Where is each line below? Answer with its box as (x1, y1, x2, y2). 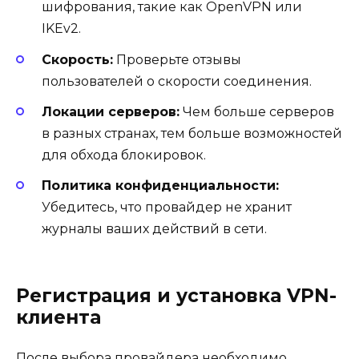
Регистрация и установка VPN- (16, 284, 337, 308)
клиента (16, 306, 101, 329)
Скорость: (42, 51, 113, 67)
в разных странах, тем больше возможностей (42, 125, 342, 141)
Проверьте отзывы (113, 51, 241, 67)
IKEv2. (42, 21, 81, 37)
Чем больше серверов (179, 103, 334, 119)
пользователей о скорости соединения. (42, 73, 312, 89)
